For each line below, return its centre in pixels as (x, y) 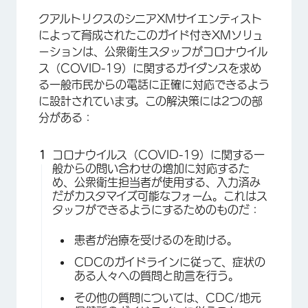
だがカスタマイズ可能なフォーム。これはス (160, 196)
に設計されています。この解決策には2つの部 (151, 101)
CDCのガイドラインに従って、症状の (170, 262)
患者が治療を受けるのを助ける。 (156, 240)
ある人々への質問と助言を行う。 (157, 276)
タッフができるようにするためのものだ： (156, 210)
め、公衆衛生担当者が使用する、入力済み (156, 182)
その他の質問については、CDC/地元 (168, 298)
